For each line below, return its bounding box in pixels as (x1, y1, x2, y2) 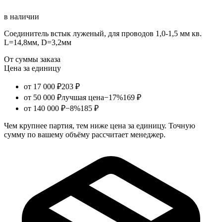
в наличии (4, 12, 39, 21)
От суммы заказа (4, 55, 60, 63)
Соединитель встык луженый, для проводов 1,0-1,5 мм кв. (4, 29, 202, 38)
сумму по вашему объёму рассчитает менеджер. (4, 130, 166, 139)
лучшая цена (61, 93, 104, 102)
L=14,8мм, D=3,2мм (4, 38, 71, 47)
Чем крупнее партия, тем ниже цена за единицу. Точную (4, 121, 195, 130)
